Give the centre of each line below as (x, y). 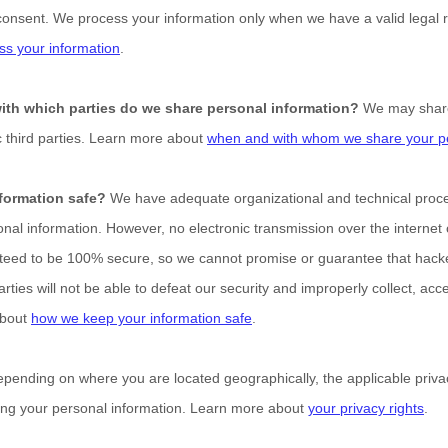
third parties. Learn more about (106, 138)
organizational (278, 198)
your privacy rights (366, 408)
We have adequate (170, 198)
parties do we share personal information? (214, 108)
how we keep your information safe (141, 318)
